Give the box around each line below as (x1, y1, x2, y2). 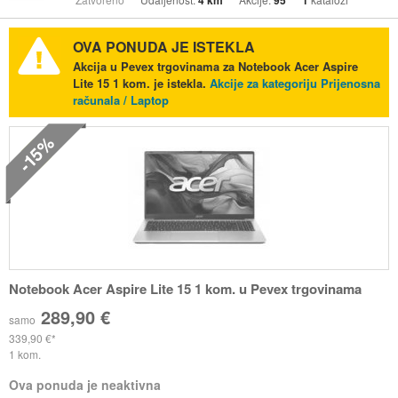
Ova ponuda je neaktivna (8, 376, 161, 394)
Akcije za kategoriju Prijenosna (209, 75, 380, 92)
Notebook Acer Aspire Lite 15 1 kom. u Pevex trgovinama (8, 279, 362, 299)
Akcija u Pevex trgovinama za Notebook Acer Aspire (72, 58, 358, 76)
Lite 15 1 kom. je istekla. (72, 75, 210, 92)
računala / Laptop (72, 92, 169, 109)
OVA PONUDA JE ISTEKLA (72, 36, 255, 58)
